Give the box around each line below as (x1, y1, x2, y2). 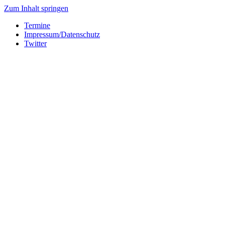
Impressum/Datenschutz (24, 30, 100, 39)
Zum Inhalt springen (4, 4, 68, 13)
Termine (24, 21, 50, 30)
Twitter (24, 39, 47, 48)
